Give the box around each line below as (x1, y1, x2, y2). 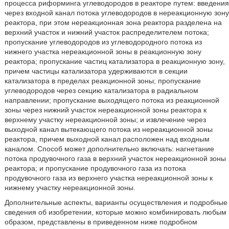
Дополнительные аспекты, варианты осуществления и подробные (4, 198, 227, 207)
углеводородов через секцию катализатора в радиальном (4, 86, 198, 95)
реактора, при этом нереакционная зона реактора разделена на (4, 18, 222, 27)
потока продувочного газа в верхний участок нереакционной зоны (4, 154, 226, 163)
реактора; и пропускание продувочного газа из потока (4, 164, 186, 172)
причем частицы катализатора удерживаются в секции (4, 67, 188, 75)
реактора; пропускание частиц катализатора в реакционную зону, (4, 57, 225, 65)
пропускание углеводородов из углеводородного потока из (4, 38, 202, 46)
